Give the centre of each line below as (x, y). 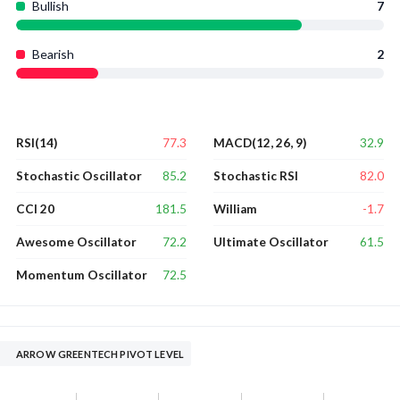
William (235, 209)
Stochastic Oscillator (79, 176)
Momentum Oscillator (82, 275)
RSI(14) (37, 143)
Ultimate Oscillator (271, 242)
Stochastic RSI (256, 176)
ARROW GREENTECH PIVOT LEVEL (100, 354)
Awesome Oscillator (76, 242)
